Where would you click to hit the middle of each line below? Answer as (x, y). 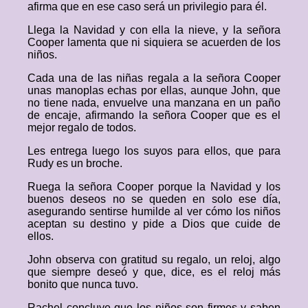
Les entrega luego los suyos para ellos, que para (154, 151)
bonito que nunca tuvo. (83, 284)
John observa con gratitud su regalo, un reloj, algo (154, 260)
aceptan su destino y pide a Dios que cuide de (154, 224)
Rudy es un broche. (75, 163)
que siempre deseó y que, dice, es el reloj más (154, 272)
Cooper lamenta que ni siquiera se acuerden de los (154, 42)
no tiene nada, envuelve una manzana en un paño (154, 103)
